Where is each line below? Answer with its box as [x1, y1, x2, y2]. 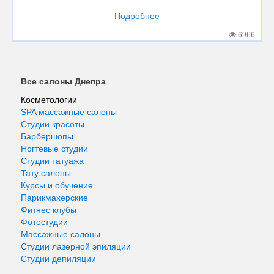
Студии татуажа [21, 156, 84, 166]
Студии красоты [21, 119, 84, 129]
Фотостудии [21, 217, 68, 227]
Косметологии [21, 95, 77, 105]
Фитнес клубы [21, 205, 76, 215]
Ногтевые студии [21, 144, 88, 154]
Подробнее [114, 10, 160, 21]
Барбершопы [21, 131, 73, 141]
